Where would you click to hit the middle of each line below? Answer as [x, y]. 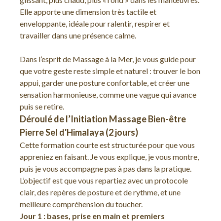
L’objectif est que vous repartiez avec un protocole [104, 180]
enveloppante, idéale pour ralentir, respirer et [95, 23]
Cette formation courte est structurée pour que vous [107, 145]
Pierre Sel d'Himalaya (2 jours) [79, 132]
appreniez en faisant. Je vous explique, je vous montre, [109, 157]
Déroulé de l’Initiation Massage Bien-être [103, 119]
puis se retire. [42, 106]
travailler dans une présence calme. [78, 35]
